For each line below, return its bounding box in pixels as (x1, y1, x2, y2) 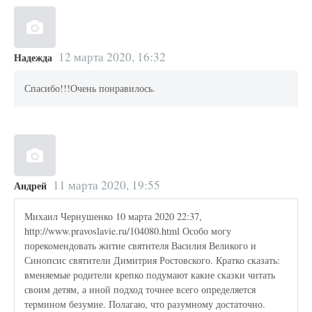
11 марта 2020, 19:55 (52, 176, 160, 193)
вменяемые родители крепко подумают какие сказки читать (24, 268, 276, 282)
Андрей (14, 178, 47, 193)
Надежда (14, 49, 52, 65)
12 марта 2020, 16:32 (58, 48, 166, 65)
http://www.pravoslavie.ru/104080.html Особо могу (24, 224, 232, 238)
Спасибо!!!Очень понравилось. (24, 81, 156, 95)
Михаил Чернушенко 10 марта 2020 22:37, (24, 210, 203, 224)
